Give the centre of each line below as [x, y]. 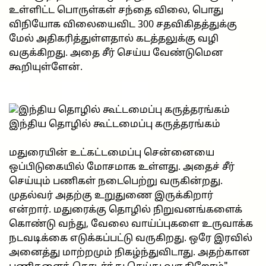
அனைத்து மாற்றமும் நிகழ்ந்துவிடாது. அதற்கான [129, 253]
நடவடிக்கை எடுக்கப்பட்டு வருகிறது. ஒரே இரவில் [131, 238]
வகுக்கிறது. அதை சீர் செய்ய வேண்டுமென [116, 53]
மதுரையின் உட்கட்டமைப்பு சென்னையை [112, 153]
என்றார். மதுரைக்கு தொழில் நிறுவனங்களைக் [126, 210]
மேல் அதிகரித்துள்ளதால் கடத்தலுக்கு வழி [114, 39]
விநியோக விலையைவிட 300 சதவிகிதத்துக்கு [123, 25]
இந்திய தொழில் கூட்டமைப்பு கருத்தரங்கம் [115, 124]
